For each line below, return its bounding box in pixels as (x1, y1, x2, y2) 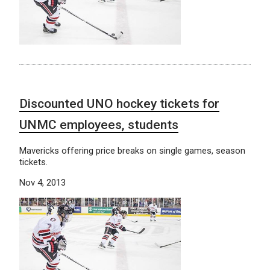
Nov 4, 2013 (19, 177, 66, 188)
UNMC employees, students (19, 117, 178, 132)
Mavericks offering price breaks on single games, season (19, 145, 245, 156)
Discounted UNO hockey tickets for (19, 96, 219, 111)
